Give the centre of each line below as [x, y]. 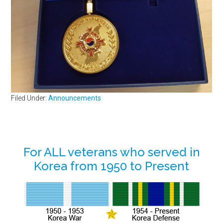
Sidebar [38, 171]
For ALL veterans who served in [111, 152]
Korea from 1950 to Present [111, 166]
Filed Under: [30, 98]
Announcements [75, 98]
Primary [37, 153]
